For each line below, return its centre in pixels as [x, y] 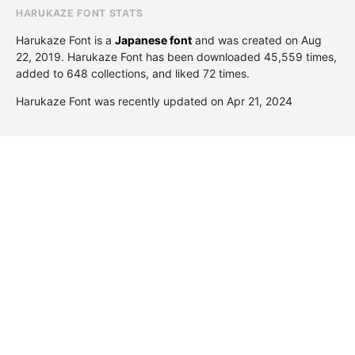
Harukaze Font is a [65, 40]
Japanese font [153, 40]
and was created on [246, 40]
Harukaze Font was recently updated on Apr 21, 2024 [154, 101]
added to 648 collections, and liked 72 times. [133, 73]
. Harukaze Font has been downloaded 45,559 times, [199, 56]
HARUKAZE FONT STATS [80, 13]
